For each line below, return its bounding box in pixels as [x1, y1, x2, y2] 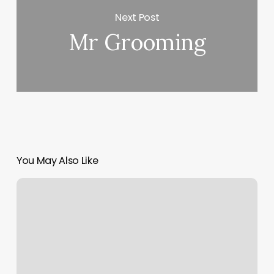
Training [15, 193, 50, 206]
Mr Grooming [68, 28, 206, 57]
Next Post [115, 10, 160, 24]
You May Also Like [16, 154, 98, 168]
